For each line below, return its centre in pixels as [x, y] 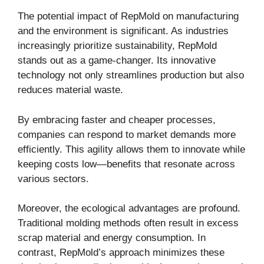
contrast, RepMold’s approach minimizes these [121, 253]
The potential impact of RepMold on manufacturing [128, 16]
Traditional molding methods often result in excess [128, 223]
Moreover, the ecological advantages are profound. [129, 209]
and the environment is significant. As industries [123, 31]
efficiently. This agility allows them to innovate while [131, 149]
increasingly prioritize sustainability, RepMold [117, 46]
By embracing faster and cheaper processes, [117, 120]
